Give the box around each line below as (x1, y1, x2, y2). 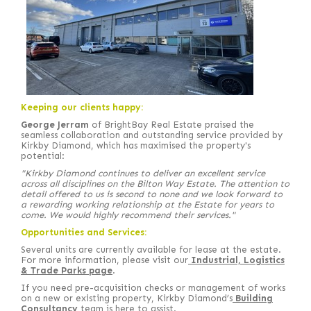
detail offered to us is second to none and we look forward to (21, 189, 283, 199)
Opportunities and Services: (21, 227, 146, 237)
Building (233, 293, 273, 303)
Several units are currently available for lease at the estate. (21, 244, 281, 255)
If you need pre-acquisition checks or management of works (21, 283, 285, 293)
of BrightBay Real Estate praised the (89, 119, 254, 130)
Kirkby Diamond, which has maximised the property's (21, 140, 251, 151)
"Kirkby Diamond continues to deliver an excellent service (21, 168, 265, 178)
